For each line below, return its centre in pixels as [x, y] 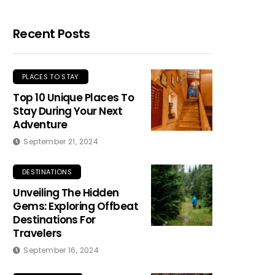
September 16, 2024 [61, 250]
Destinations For [54, 220]
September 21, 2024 [61, 141]
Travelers [37, 233]
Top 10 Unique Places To [74, 98]
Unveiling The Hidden [66, 193]
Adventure [40, 125]
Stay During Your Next [68, 111]
